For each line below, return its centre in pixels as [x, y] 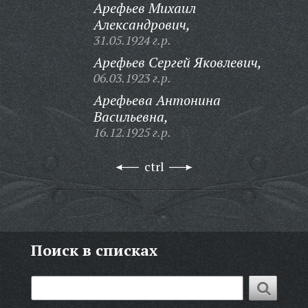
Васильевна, [131, 117]
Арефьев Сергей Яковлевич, [177, 62]
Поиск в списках [94, 250]
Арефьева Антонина [157, 100]
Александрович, [142, 24]
